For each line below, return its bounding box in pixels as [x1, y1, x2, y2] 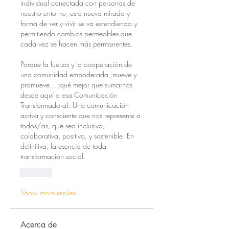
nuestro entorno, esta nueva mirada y [20, 8, 130, 18]
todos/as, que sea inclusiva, [20, 121, 105, 130]
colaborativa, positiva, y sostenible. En [20, 131, 134, 141]
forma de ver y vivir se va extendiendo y [20, 18, 137, 28]
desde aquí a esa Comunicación [20, 90, 118, 100]
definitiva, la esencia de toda [20, 141, 106, 151]
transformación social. [20, 151, 89, 161]
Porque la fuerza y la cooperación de [20, 59, 132, 69]
